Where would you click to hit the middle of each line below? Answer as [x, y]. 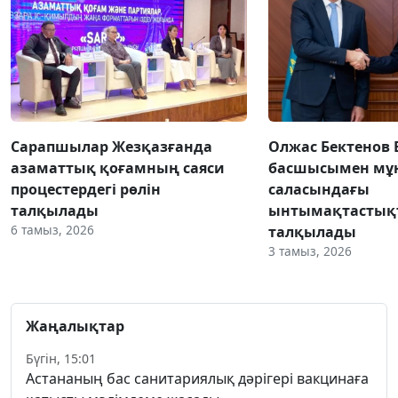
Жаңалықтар [75, 326]
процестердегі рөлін [86, 190]
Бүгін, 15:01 [61, 359]
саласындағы [319, 190]
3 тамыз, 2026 [310, 251]
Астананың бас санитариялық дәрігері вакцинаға [197, 379]
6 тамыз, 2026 [52, 230]
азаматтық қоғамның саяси [118, 168]
